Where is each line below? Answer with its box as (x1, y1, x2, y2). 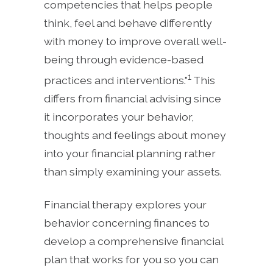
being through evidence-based (44, 52, 204, 66)
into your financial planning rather (44, 146, 216, 160)
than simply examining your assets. (44, 165, 222, 178)
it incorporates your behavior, (44, 110, 194, 123)
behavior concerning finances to (44, 216, 210, 229)
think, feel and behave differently (44, 16, 212, 29)
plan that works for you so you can (44, 252, 219, 266)
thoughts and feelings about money (44, 128, 226, 141)
